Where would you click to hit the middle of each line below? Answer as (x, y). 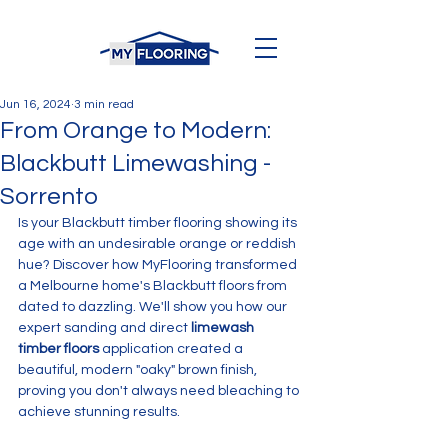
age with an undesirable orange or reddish (158, 244)
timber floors (58, 349)
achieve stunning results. (99, 412)
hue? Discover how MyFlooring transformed (159, 265)
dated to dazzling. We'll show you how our (154, 307)
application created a (172, 349)
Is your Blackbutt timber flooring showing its (159, 223)
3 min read (104, 104)
